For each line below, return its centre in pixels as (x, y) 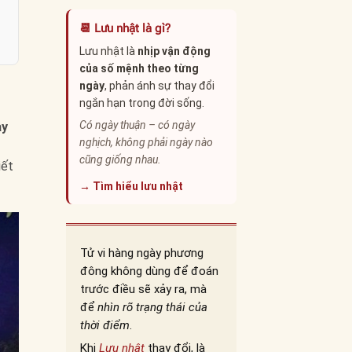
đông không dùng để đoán (149, 271)
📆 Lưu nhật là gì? (125, 29)
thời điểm (104, 326)
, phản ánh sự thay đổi (159, 86)
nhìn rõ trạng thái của (152, 308)
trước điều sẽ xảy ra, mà (143, 290)
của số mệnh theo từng (139, 69)
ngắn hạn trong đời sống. (141, 103)
